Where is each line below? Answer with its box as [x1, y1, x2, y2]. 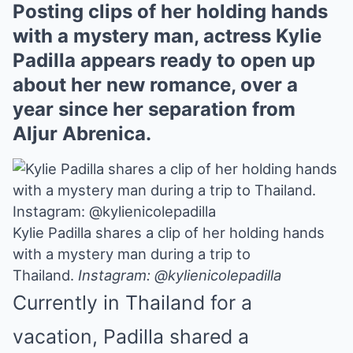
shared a [169, 324, 249, 348]
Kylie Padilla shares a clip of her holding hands [13, 223, 325, 241]
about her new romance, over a [13, 72, 298, 96]
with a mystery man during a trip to [13, 244, 251, 262]
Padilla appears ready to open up [13, 48, 315, 72]
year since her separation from [13, 97, 295, 121]
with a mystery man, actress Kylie [13, 24, 321, 47]
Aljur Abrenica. [13, 121, 151, 145]
